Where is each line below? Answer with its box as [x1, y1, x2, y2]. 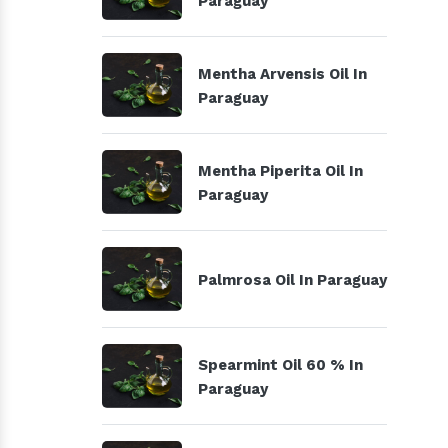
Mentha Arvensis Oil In [198, 65, 367, 83]
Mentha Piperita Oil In [198, 162, 363, 180]
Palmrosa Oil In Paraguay [198, 271, 387, 289]
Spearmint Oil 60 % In [198, 356, 363, 374]
